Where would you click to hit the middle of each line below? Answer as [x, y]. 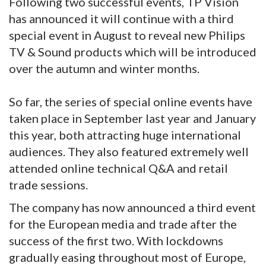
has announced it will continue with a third [121, 18]
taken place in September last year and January [132, 118]
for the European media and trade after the [123, 224]
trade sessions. [48, 184]
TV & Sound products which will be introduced [133, 51]
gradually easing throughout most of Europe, [127, 257]
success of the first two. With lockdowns [116, 240]
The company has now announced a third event [132, 207]
